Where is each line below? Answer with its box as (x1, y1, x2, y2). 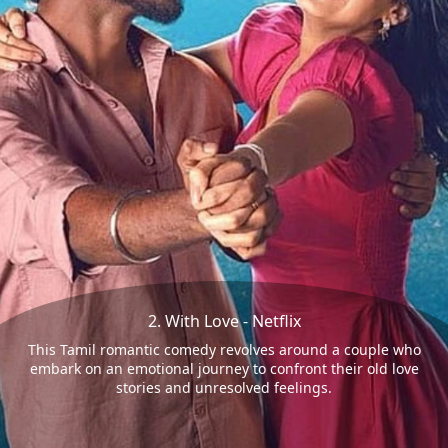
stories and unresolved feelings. (116, 378, 332, 398)
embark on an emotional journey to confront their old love (29, 359, 419, 379)
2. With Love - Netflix (147, 310, 301, 333)
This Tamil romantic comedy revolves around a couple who (27, 340, 421, 360)
